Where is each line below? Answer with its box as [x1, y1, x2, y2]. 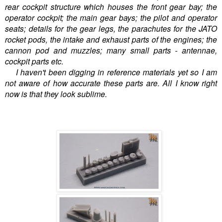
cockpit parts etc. [5, 55, 65, 67]
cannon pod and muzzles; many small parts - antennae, [5, 45, 217, 56]
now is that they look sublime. [5, 88, 107, 100]
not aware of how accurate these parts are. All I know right [5, 77, 217, 89]
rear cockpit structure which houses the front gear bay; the [5, 1, 217, 12]
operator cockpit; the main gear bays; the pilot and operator [5, 12, 217, 23]
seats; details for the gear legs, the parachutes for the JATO [5, 23, 217, 34]
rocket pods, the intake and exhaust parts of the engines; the [5, 34, 217, 45]
